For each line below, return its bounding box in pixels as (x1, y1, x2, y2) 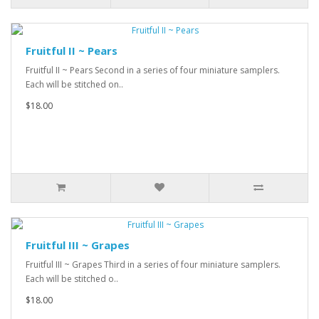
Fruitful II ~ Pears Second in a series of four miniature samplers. (26, 64, 280, 76)
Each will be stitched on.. (26, 78, 123, 90)
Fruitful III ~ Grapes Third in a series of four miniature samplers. (26, 258, 281, 271)
